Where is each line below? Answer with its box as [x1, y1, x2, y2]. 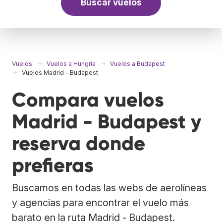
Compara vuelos [12, 87, 164, 112]
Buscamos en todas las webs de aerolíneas [12, 181, 207, 194]
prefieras [12, 153, 94, 177]
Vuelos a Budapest [110, 59, 165, 67]
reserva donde [12, 131, 145, 156]
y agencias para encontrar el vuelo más [12, 196, 189, 209]
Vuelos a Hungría [47, 59, 96, 67]
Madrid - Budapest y [12, 109, 201, 134]
